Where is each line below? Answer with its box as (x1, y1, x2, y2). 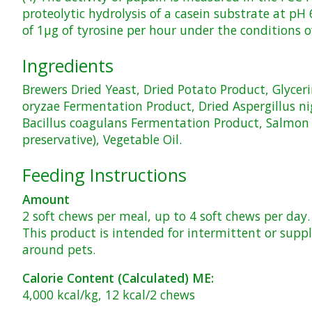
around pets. (22, 241, 95, 258)
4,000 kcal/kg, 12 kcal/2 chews (22, 286, 195, 303)
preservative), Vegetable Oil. (22, 131, 182, 148)
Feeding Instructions (22, 163, 187, 187)
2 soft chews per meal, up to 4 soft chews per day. (22, 208, 310, 225)
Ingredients (22, 53, 114, 77)
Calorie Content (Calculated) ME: (22, 269, 214, 286)
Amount (22, 191, 70, 208)
